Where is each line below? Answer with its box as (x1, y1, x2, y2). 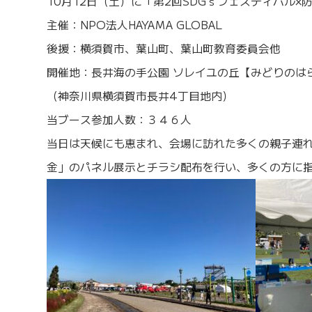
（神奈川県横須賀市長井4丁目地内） (47, 88, 234, 104)
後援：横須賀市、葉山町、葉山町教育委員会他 (47, 40, 281, 56)
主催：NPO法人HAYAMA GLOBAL (47, 17, 223, 33)
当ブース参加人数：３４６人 (47, 111, 192, 127)
